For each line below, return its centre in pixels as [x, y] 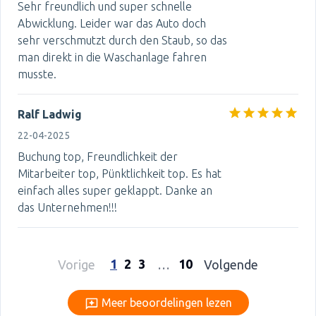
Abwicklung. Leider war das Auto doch [112, 23]
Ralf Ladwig [50, 114]
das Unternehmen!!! [67, 207]
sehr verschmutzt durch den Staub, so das [122, 40]
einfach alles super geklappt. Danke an [115, 190]
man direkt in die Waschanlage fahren [112, 57]
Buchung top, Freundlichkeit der [98, 157]
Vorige [77, 265]
